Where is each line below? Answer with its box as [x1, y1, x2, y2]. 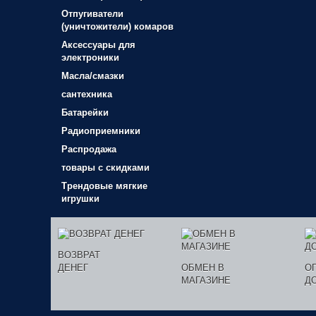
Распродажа [61, 144, 116, 154]
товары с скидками [61, 162, 150, 173]
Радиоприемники [61, 126, 140, 136]
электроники [61, 52, 119, 63]
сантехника [61, 89, 112, 99]
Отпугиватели [61, 8, 123, 19]
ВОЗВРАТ [58, 250, 100, 260]
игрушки [61, 193, 99, 204]
